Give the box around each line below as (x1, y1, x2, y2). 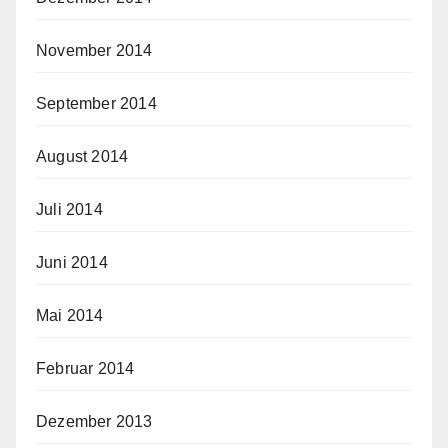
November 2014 (36, 42, 153, 60)
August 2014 (36, 148, 129, 166)
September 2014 (36, 95, 157, 113)
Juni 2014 (36, 254, 108, 272)
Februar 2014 (36, 360, 135, 378)
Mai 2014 (36, 307, 104, 325)
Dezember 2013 (36, 413, 153, 431)
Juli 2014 (36, 201, 103, 219)
